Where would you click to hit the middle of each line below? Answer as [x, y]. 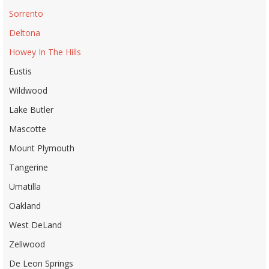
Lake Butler [31, 110]
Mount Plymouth [42, 148]
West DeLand [35, 225]
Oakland [25, 206]
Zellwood [27, 244]
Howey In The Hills [45, 52]
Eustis [20, 71]
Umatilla [25, 187]
